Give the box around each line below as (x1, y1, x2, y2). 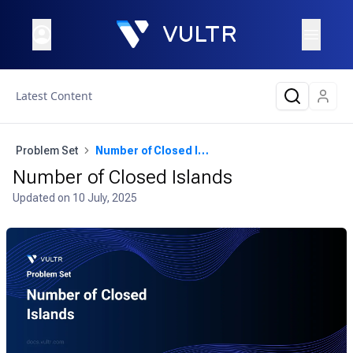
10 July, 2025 (72, 191, 137, 204)
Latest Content (16, 88, 92, 103)
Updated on (13, 191, 72, 204)
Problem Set (16, 144, 78, 157)
